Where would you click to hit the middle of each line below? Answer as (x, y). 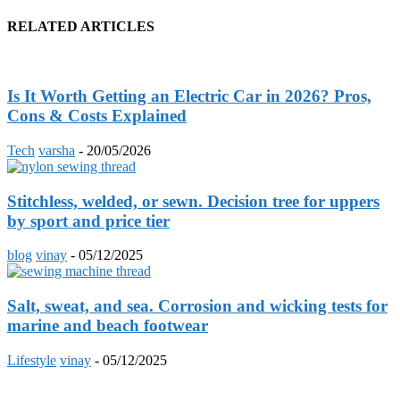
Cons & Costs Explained (97, 116)
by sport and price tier (88, 221)
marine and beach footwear (108, 325)
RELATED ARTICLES (81, 27)
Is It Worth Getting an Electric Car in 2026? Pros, (189, 96)
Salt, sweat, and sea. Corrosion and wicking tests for (197, 305)
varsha (57, 150)
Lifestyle (32, 360)
